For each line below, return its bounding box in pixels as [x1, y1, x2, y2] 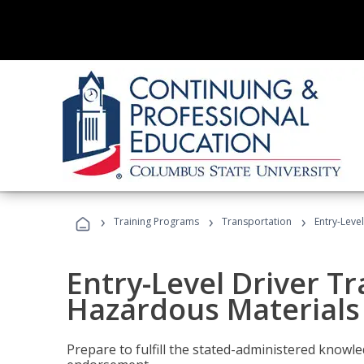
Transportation [222, 214, 292, 228]
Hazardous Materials [67, 289, 360, 329]
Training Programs [114, 214, 199, 228]
